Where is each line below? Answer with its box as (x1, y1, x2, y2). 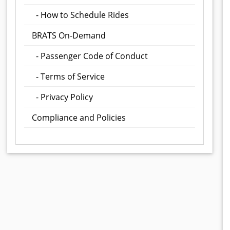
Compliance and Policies (32, 112, 126, 123)
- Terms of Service (32, 71, 105, 82)
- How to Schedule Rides (32, 9, 129, 21)
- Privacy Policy (32, 91, 93, 103)
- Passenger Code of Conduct (32, 50, 148, 62)
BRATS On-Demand (32, 30, 106, 41)
